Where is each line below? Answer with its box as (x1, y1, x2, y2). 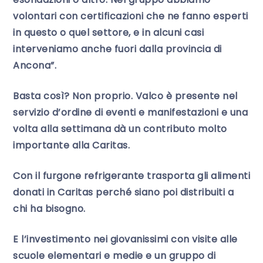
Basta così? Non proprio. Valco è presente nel (13, 89, 238, 103)
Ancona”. (13, 59, 56, 73)
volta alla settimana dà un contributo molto (13, 122, 227, 136)
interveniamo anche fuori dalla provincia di (13, 42, 222, 56)
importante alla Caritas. (13, 139, 130, 153)
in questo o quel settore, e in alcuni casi (13, 26, 204, 40)
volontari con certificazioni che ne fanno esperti (13, 9, 248, 23)
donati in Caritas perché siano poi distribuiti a (13, 186, 234, 200)
